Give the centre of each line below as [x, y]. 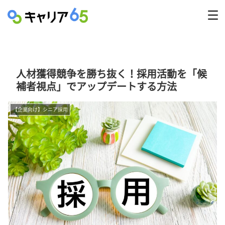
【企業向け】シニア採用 [40, 109]
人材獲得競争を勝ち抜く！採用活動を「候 [111, 74]
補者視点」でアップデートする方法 [96, 86]
